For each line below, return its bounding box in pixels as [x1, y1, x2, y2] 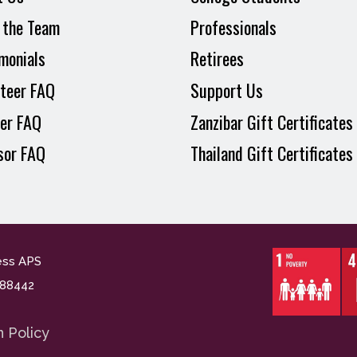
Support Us [190, 77, 263, 104]
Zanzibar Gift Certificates [190, 108, 353, 135]
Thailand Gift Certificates [190, 140, 353, 167]
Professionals [190, 14, 277, 40]
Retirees [190, 45, 244, 72]
